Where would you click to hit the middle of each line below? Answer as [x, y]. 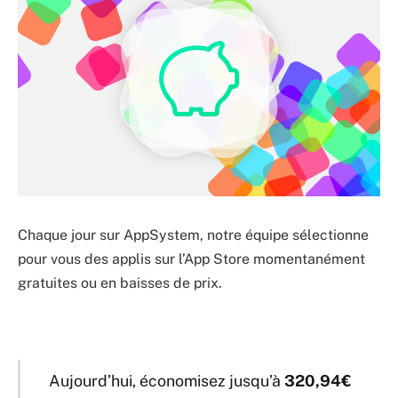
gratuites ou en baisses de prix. [120, 283]
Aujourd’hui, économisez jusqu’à [167, 380]
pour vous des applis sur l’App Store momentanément [191, 259]
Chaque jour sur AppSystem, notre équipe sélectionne [193, 235]
